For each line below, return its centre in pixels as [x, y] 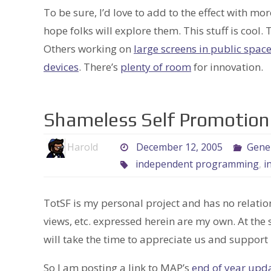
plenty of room [156, 67]
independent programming [197, 164]
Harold [83, 147]
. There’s [100, 67]
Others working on [89, 49]
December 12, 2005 [179, 147]
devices [61, 67]
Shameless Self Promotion [157, 120]
